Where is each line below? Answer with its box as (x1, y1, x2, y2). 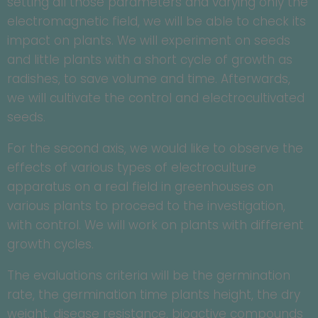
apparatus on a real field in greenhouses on (7, 178, 273, 196)
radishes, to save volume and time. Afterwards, (7, 70, 290, 88)
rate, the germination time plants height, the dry (7, 286, 300, 304)
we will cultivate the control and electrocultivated (7, 89, 305, 107)
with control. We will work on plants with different (7, 216, 304, 234)
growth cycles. (7, 236, 94, 253)
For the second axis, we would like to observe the (7, 140, 303, 158)
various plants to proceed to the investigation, (7, 197, 285, 215)
